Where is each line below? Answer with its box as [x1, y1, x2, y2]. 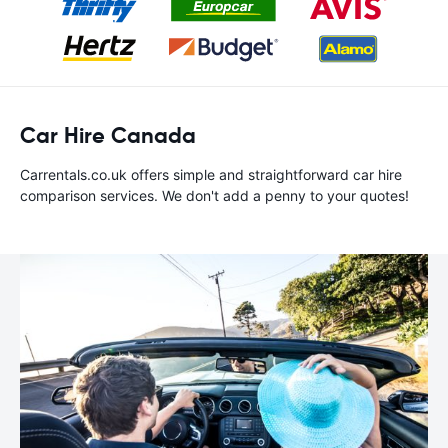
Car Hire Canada [20, 122, 196, 149]
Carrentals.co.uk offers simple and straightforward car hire [20, 166, 402, 183]
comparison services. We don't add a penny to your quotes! [20, 187, 409, 204]
